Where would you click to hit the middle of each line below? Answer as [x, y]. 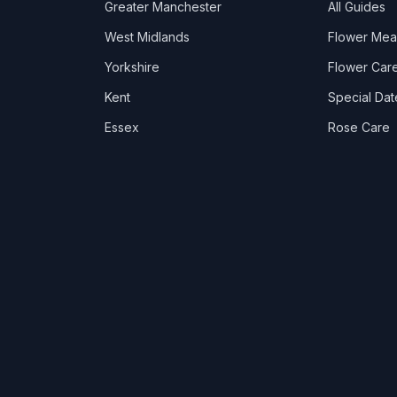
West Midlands [148, 37]
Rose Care [358, 127]
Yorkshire [132, 67]
